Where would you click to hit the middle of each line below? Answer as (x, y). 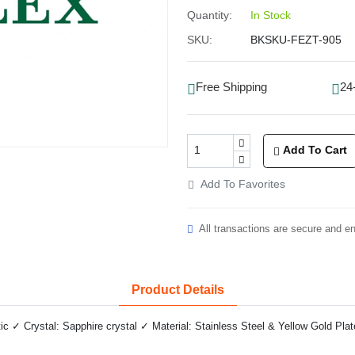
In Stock (271, 15)
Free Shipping (231, 88)
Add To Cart (315, 151)
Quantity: (210, 15)
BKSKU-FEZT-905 (296, 39)
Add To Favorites (243, 184)
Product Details (177, 289)
